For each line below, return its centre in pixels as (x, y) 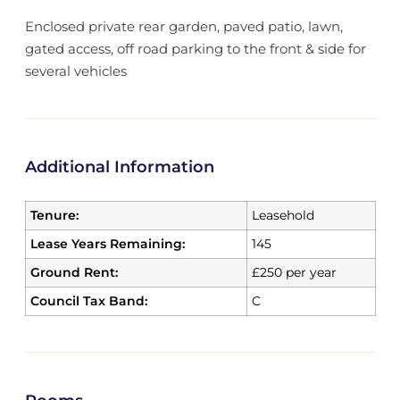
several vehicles (75, 71)
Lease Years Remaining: (107, 244)
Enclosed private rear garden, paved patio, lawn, (183, 26)
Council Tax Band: (88, 301)
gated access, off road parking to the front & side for (195, 49)
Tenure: (54, 215)
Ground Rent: (74, 272)
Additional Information (119, 167)
